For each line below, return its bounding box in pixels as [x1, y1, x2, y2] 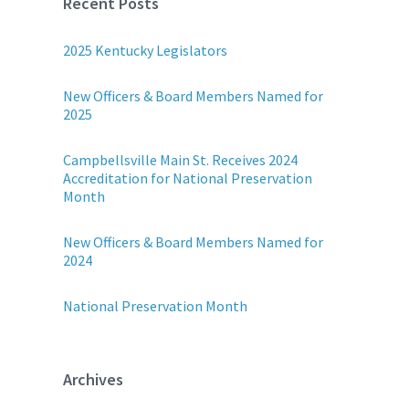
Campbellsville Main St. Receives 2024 [63, 151, 299, 169]
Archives [63, 369, 124, 390]
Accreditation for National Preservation [63, 169, 313, 187]
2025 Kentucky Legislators [63, 41, 228, 59]
